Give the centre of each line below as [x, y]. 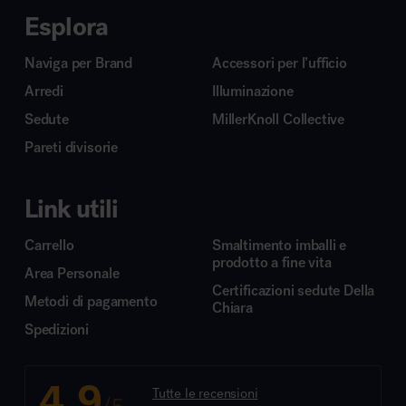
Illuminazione [253, 91]
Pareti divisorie [71, 147]
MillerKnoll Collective [279, 119]
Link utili [71, 208]
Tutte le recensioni [205, 393]
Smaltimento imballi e [280, 245]
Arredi [43, 91]
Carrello [49, 245]
